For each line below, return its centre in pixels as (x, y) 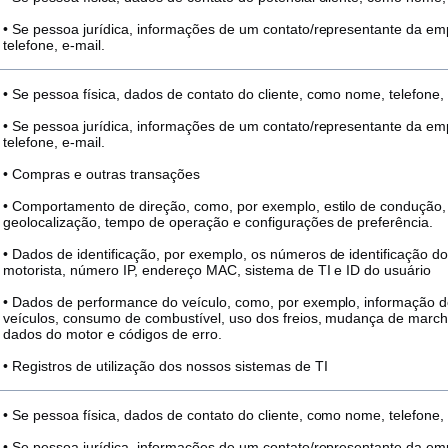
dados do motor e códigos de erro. (112, 334)
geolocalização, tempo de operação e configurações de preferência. (218, 222)
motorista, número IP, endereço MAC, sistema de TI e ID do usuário (217, 270)
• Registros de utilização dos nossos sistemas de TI (165, 366)
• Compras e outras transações (101, 174)
